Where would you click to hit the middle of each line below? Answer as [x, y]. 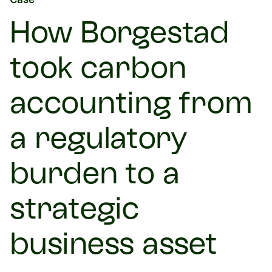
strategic [74, 211]
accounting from [131, 106]
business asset [113, 246]
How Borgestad [120, 35]
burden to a [95, 176]
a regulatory [99, 141]
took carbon [98, 70]
